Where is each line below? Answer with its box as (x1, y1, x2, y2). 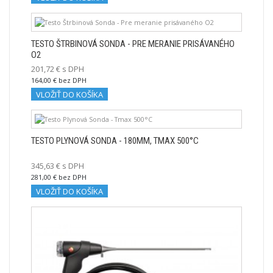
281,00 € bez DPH (31, 172, 87, 182)
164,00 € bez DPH (31, 76, 87, 85)
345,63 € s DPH (31, 160, 84, 172)
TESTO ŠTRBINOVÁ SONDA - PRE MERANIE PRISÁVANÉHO (31, 38, 235, 50)
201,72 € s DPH (31, 63, 84, 75)
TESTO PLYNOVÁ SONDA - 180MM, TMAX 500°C (31, 135, 199, 147)
